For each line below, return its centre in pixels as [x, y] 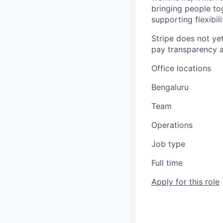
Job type [168, 144]
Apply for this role [185, 182]
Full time [167, 163]
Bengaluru [170, 87]
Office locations [181, 68]
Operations [172, 125]
